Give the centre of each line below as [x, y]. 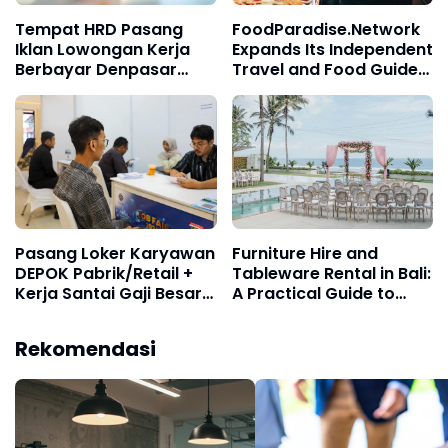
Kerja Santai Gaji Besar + [115, 294]
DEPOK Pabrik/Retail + [104, 274]
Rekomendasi [85, 349]
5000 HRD [55, 334]
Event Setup [280, 314]
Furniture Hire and [304, 254]
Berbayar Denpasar [96, 70]
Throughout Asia [299, 90]
